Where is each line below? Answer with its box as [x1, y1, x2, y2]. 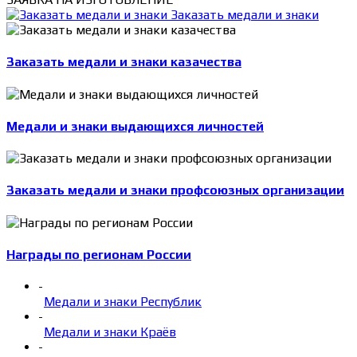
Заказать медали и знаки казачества [6, 54, 241, 70]
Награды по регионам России [6, 246, 191, 262]
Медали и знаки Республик [44, 294, 202, 310]
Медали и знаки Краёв [44, 324, 176, 340]
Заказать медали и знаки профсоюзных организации [6, 182, 344, 198]
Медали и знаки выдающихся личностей [6, 118, 264, 134]
